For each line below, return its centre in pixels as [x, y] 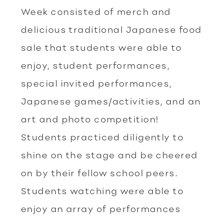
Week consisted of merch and [96, 11]
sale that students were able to [102, 47]
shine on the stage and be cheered [110, 155]
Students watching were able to [103, 191]
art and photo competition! [90, 119]
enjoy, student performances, [96, 65]
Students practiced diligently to [103, 137]
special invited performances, [97, 83]
